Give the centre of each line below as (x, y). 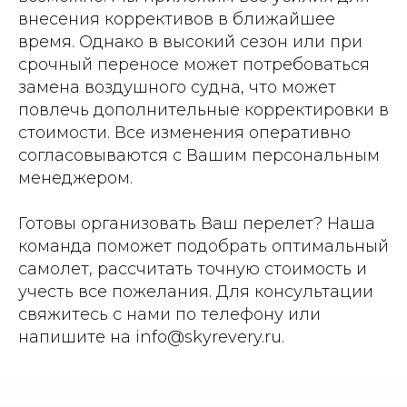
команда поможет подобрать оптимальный (203, 246)
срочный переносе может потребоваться (194, 64)
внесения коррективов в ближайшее (177, 19)
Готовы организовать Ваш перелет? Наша (197, 223)
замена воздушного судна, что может (177, 87)
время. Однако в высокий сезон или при (190, 41)
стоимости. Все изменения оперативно (184, 132)
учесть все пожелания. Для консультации (196, 291)
